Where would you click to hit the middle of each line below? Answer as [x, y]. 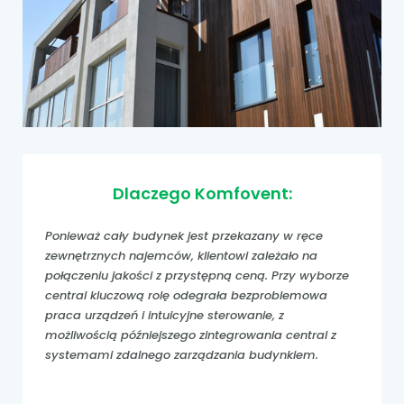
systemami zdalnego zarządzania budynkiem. [182, 354]
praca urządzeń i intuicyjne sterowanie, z [165, 315]
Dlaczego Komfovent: [202, 193]
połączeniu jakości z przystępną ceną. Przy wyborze [197, 275]
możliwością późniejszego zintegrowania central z [191, 335]
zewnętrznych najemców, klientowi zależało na [181, 255]
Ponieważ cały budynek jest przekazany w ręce [184, 235]
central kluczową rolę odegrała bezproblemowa [186, 295]
